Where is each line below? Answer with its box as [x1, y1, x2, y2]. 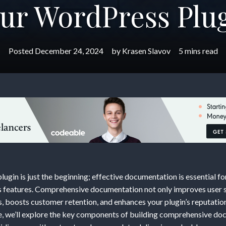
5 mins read [178, 46, 218, 55]
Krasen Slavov [122, 46, 171, 55]
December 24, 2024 [34, 46, 103, 55]
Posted [8, 46, 35, 55]
